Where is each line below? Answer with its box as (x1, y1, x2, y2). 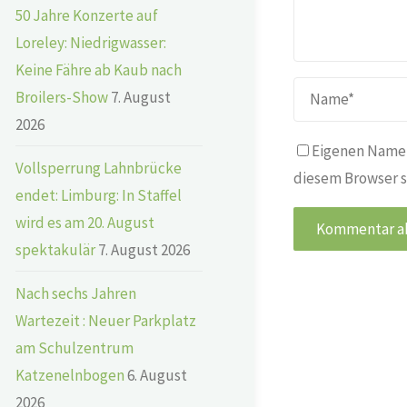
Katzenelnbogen (15, 364, 124, 385)
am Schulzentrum (15, 337, 134, 358)
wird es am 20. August (15, 212, 154, 233)
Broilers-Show (15, 86, 108, 107)
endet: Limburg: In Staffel (15, 184, 182, 205)
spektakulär (15, 239, 95, 260)
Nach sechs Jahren (15, 283, 136, 303)
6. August (127, 364, 187, 385)
